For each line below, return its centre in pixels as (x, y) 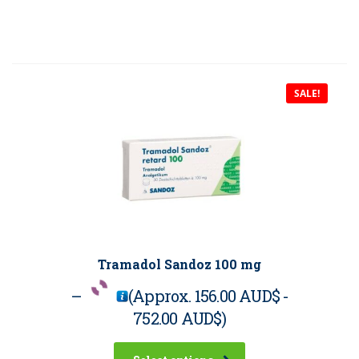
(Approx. (161, 296)
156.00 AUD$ (237, 296)
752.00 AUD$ (177, 319)
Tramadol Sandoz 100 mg (179, 264)
